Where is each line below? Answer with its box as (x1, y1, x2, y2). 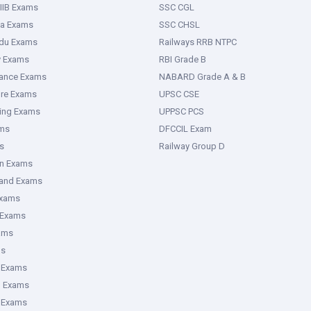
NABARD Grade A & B (159, 72, 246, 82)
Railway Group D (159, 141, 225, 151)
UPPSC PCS (159, 106, 204, 117)
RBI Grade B (159, 54, 206, 65)
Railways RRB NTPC (159, 37, 237, 47)
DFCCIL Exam (159, 124, 212, 134)
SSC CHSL (159, 19, 200, 30)
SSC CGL (159, 2, 194, 12)
